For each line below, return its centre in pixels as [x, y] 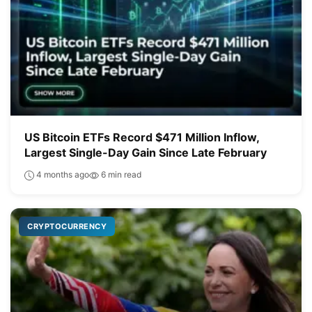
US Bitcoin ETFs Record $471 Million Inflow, [142, 137]
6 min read [120, 174]
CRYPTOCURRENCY [67, 226]
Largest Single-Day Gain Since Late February [146, 152]
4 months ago [62, 174]
